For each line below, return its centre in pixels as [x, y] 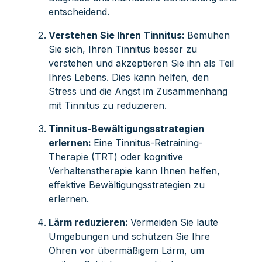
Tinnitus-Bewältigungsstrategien [126, 128]
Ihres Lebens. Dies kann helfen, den [128, 77]
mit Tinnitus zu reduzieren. [107, 105]
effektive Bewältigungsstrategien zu [126, 185]
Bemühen [208, 35]
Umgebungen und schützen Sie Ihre [129, 236]
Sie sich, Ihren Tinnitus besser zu [123, 49]
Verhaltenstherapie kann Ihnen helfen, [134, 170]
